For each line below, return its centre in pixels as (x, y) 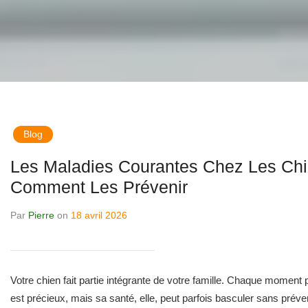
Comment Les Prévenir (99, 187)
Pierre (41, 215)
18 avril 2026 (99, 215)
